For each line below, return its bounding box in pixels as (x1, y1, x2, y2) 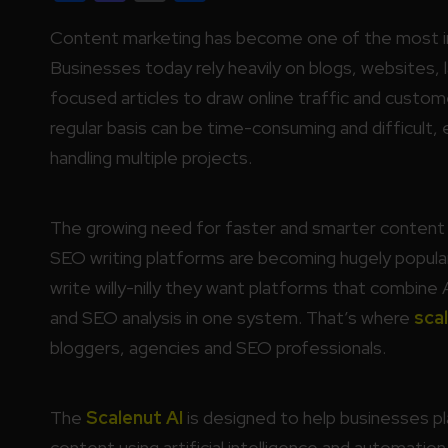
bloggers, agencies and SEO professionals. (49, 335, 386, 359)
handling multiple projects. (49, 145, 252, 169)
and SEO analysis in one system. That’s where (49, 305, 414, 329)
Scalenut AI (81, 405, 183, 429)
